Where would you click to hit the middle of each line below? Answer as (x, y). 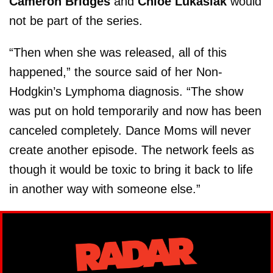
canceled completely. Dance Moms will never (130, 130)
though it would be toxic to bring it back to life (131, 169)
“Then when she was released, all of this (118, 52)
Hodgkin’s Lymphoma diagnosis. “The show (126, 91)
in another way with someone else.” (105, 189)
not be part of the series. (76, 20)
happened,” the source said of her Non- (116, 72)
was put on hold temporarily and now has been (135, 111)
